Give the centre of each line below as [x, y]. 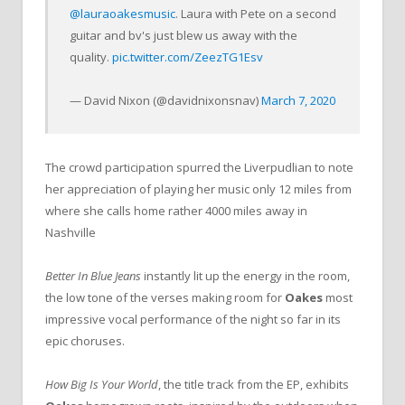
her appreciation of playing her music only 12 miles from [198, 188]
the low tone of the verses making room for [165, 297]
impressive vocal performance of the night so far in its [193, 319]
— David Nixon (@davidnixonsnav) [166, 101]
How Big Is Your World [102, 384]
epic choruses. [85, 340]
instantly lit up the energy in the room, [245, 275]
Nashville [71, 232]
